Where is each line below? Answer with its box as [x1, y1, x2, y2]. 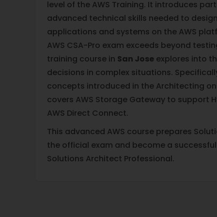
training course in [47, 53, 117, 64]
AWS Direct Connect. [47, 108, 128, 119]
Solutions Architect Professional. [47, 153, 174, 164]
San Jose [117, 53, 154, 64]
